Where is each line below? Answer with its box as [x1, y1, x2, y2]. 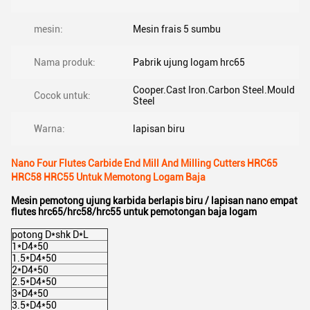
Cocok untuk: [34, 90, 91, 101]
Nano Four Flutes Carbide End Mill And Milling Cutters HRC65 [11, 158, 277, 169]
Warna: [34, 123, 65, 134]
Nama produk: [34, 57, 95, 68]
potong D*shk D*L [12, 229, 89, 240]
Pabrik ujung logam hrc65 [133, 57, 245, 68]
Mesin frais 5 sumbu [133, 24, 221, 35]
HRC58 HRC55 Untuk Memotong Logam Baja [11, 172, 206, 183]
